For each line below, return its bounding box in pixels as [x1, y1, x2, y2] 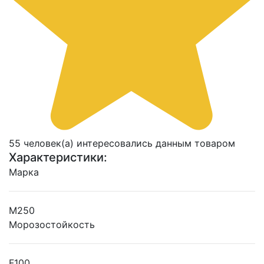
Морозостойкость [9, 219, 95, 231]
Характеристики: [9, 150, 107, 165]
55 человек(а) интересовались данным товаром [9, 137, 235, 150]
